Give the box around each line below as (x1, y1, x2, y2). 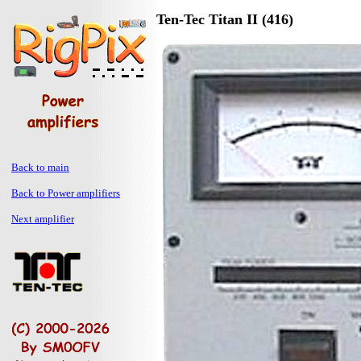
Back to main (11, 161, 69, 173)
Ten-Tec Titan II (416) (156, 11, 293, 27)
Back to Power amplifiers (11, 187, 120, 199)
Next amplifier (11, 213, 74, 225)
